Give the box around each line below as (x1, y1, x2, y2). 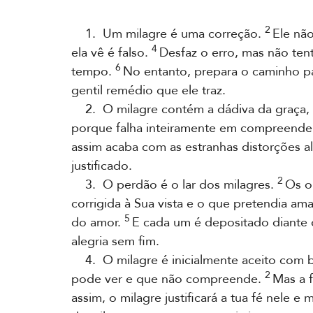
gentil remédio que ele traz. (71, 82, 226, 99)
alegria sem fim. (71, 233, 159, 250)
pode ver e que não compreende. (71, 270, 265, 288)
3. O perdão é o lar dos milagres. (71, 176, 277, 194)
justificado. (71, 157, 132, 175)
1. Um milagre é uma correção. (71, 25, 265, 43)
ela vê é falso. (71, 44, 152, 61)
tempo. (71, 63, 115, 80)
